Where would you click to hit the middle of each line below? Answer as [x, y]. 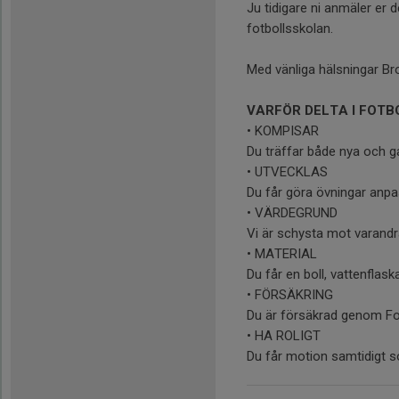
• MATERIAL [282, 253]
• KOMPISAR [283, 130]
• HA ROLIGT [284, 335]
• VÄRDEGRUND [292, 212]
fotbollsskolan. [292, 28]
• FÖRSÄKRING [290, 294]
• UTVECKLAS [287, 171]
